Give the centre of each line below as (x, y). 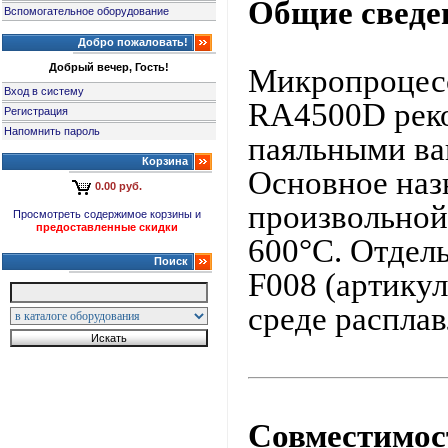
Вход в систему (44, 91)
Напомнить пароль (52, 131)
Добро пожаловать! (132, 42)
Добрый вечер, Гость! (109, 67)
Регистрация (36, 111)
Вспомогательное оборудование (87, 11)
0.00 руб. (118, 186)
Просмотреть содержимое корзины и (107, 214)
